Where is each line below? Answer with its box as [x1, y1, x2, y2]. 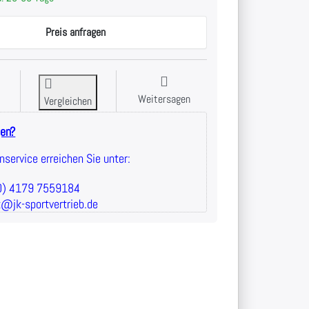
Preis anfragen [45, 25, 106, 40]
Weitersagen [137, 92, 190, 107]
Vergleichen [44, 94, 92, 109]
